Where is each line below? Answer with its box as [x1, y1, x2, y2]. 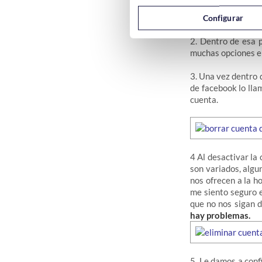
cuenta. [190, 94, 218, 105]
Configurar [202, 12, 244, 23]
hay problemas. [190, 210, 250, 221]
